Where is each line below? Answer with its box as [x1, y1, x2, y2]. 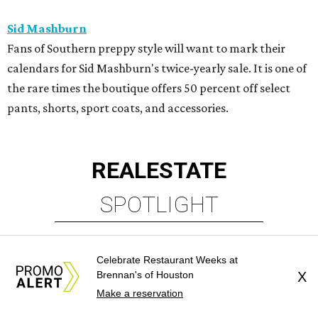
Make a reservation [97, 287, 183, 299]
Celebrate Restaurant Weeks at [97, 254, 238, 265]
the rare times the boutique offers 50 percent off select [7, 81, 290, 96]
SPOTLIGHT [99, 191, 219, 219]
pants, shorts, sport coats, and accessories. [7, 101, 229, 116]
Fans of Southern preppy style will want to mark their [7, 41, 285, 56]
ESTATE [146, 157, 226, 185]
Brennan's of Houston [97, 269, 194, 280]
